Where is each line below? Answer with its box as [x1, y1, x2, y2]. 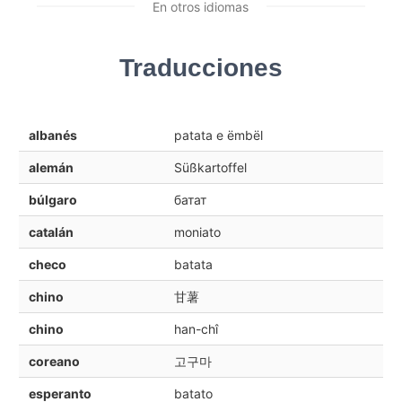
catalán [28, 223, 74, 240]
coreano [28, 353, 80, 369]
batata [173, 256, 213, 272]
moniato [173, 223, 221, 240]
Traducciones [119, 53, 283, 82]
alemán [28, 159, 74, 175]
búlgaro [28, 191, 77, 207]
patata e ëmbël [173, 127, 263, 143]
